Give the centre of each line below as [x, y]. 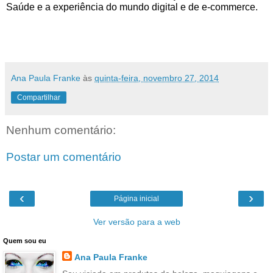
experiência [78, 7]
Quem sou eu [25, 240]
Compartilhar [39, 97]
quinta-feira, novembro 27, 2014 [157, 78]
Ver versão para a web [136, 222]
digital [165, 7]
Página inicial [136, 198]
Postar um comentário [64, 157]
